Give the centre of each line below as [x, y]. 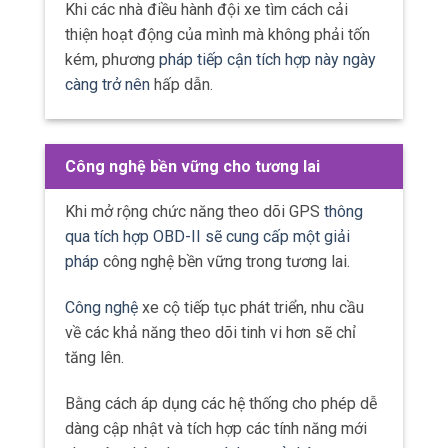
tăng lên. [94, 358]
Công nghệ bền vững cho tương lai [192, 167]
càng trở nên [107, 84]
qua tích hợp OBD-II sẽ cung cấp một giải [207, 237]
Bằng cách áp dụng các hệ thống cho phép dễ [221, 403]
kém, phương [112, 59]
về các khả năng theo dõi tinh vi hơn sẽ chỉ [210, 333]
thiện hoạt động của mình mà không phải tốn [217, 34]
